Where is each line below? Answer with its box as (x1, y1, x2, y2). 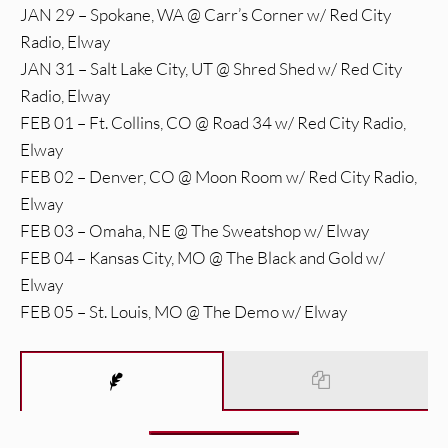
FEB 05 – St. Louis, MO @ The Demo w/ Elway (20, 301, 347, 323)
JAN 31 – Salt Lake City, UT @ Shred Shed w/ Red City (20, 58, 402, 80)
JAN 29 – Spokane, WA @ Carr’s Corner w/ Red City (20, 4, 391, 26)
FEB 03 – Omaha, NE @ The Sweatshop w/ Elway (20, 220, 369, 242)
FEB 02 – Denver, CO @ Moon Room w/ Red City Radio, (20, 166, 417, 188)
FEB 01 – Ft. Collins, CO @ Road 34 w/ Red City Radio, (20, 112, 406, 134)
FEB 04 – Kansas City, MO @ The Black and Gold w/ (20, 247, 385, 269)
